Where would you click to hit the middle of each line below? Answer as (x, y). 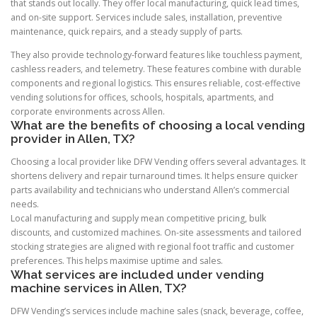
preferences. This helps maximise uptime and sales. (117, 260)
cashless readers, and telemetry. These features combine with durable (156, 69)
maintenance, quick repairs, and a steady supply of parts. (127, 31)
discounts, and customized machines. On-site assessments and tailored (156, 232)
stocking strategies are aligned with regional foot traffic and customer (152, 246)
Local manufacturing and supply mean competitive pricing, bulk (138, 218)
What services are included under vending (137, 274)
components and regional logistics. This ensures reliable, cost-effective (156, 83)
